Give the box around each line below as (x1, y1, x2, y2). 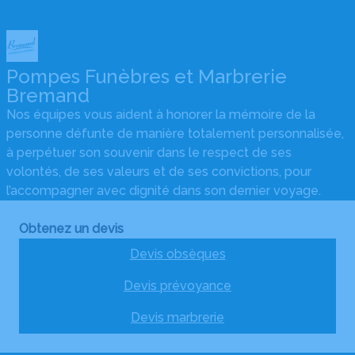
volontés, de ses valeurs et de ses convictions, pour (6, 164, 311, 180)
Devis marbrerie (131, 310, 224, 326)
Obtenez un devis (19, 221, 124, 237)
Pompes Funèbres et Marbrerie (6, 65, 287, 89)
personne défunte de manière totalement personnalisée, (6, 126, 344, 142)
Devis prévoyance (124, 278, 231, 294)
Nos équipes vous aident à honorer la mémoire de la (6, 107, 315, 123)
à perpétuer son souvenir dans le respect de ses (6, 145, 292, 161)
